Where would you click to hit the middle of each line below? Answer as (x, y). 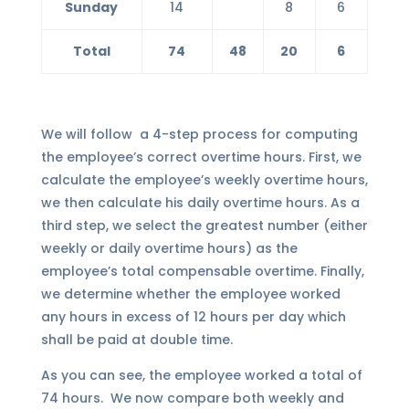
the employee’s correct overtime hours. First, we (201, 157)
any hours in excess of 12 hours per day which (193, 317)
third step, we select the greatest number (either (204, 226)
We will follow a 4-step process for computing (199, 135)
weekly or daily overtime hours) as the (169, 249)
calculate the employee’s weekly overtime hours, (204, 180)
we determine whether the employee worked (190, 294)
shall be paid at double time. (136, 340)
